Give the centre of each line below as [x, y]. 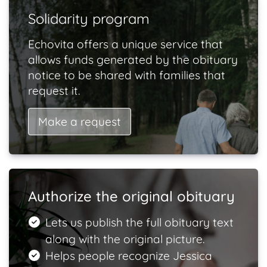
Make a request [80, 122]
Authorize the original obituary [131, 196]
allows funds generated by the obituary [133, 60]
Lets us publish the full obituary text [139, 222]
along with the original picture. [125, 239]
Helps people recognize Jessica [128, 256]
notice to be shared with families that [127, 75]
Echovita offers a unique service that [125, 44]
